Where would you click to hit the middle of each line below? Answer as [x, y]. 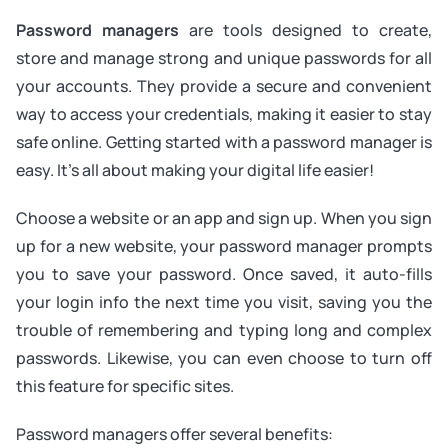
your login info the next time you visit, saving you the [224, 302]
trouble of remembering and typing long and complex [224, 330]
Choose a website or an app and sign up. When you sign [224, 218]
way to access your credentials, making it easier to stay [224, 114]
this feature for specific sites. [125, 386]
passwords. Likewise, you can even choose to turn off [224, 358]
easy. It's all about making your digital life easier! [195, 170]
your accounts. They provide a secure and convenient [224, 86]
